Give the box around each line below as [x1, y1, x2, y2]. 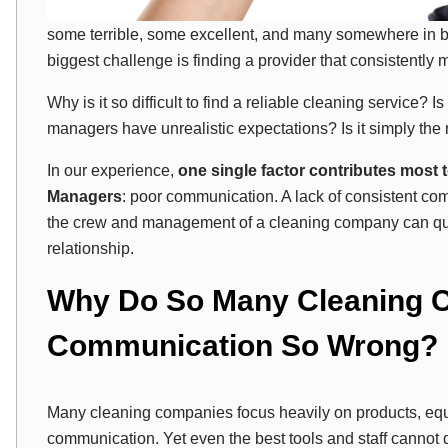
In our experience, [47, 162, 178, 179]
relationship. [47, 240, 134, 257]
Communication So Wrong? [47, 329, 438, 362]
